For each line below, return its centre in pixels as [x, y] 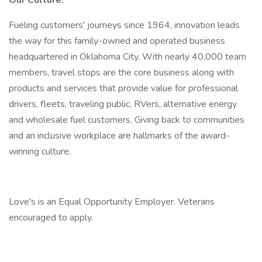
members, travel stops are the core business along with [121, 73]
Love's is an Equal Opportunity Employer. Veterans [112, 202]
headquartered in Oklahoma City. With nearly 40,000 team [127, 57]
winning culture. [40, 151]
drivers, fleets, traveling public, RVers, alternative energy [123, 104]
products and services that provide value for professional [123, 88]
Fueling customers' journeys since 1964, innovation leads [124, 25]
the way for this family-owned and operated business [117, 41]
